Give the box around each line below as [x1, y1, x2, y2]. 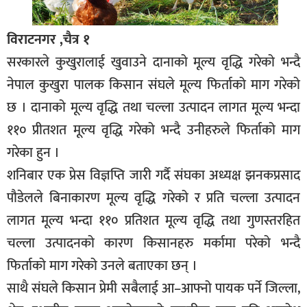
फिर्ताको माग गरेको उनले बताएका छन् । [7, 254, 197, 278]
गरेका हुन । [7, 140, 60, 164]
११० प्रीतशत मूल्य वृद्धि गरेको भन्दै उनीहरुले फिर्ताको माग [7, 118, 300, 142]
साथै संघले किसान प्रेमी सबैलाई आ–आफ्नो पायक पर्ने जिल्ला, [7, 276, 300, 300]
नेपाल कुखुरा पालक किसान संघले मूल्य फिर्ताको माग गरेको [7, 73, 300, 97]
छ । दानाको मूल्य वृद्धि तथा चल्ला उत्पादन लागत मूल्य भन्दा [7, 95, 300, 119]
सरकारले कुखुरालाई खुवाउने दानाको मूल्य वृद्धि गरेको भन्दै [7, 50, 300, 74]
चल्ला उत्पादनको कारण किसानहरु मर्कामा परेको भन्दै [7, 231, 300, 255]
